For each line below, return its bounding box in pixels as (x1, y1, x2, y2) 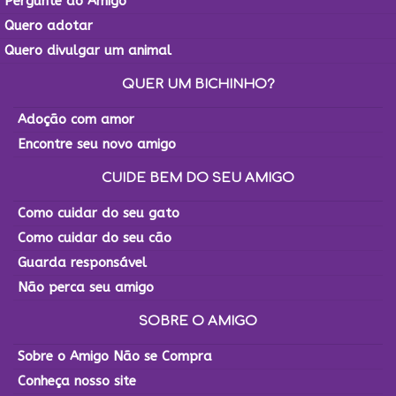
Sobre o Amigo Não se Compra (18, 347, 212, 364)
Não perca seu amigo (18, 278, 154, 295)
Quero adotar (4, 17, 93, 34)
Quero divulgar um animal (4, 42, 171, 58)
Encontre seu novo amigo (18, 135, 176, 152)
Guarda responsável (18, 254, 147, 270)
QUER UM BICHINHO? (121, 76, 275, 92)
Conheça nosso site (18, 372, 136, 389)
